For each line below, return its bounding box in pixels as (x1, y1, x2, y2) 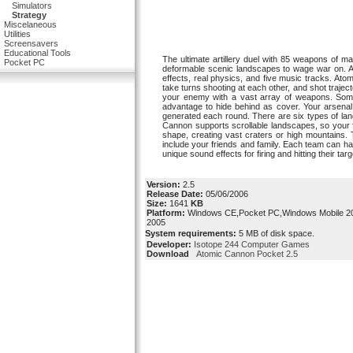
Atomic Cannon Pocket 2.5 (191, 249, 298, 258)
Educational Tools (4, 48, 71, 58)
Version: (147, 180, 180, 189)
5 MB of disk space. (236, 229, 314, 238)
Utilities (4, 29, 31, 39)
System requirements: (145, 229, 236, 238)
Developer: (147, 240, 194, 249)
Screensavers (4, 39, 58, 48)
